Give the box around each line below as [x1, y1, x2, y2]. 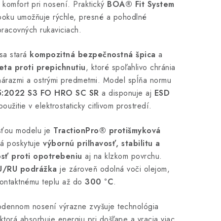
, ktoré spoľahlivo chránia [85, 62, 176, 73]
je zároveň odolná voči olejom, [57, 163, 170, 175]
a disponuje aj [99, 87, 154, 99]
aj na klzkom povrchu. [82, 150, 162, 162]
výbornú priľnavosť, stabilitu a [43, 138, 160, 149]
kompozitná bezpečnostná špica [30, 49, 156, 60]
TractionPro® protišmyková [53, 125, 161, 136]
